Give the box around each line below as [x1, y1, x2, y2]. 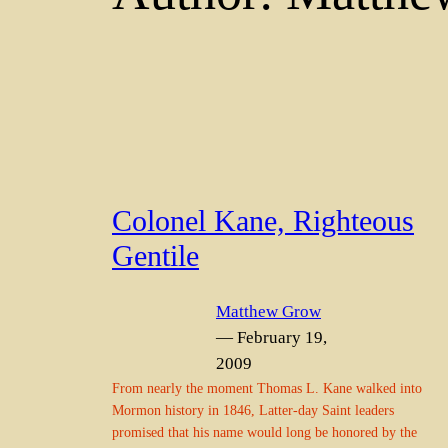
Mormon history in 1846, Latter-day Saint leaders [112, 401, 394, 418]
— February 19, [216, 327, 327, 347]
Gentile [112, 240, 199, 273]
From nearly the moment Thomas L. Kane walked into [112, 379, 422, 396]
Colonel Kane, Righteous [112, 205, 414, 238]
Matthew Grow [216, 301, 321, 321]
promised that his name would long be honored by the [112, 423, 417, 440]
